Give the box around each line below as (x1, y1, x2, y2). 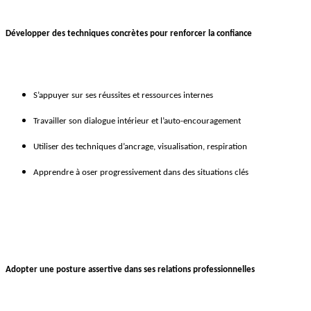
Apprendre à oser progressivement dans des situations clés (33, 168, 249, 178)
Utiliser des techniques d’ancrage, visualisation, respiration (33, 142, 247, 152)
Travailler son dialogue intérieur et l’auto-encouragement (33, 117, 241, 126)
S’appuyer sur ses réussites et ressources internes (33, 91, 213, 101)
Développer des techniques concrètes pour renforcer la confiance (6, 29, 252, 39)
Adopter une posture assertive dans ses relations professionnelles (6, 265, 255, 275)
